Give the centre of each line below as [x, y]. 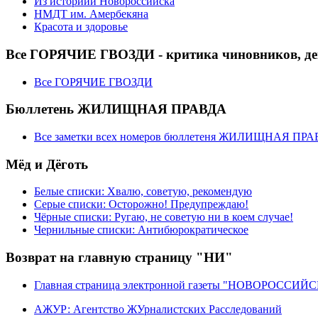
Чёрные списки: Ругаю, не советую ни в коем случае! [164, 217]
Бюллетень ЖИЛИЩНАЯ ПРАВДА [116, 109]
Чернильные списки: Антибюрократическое [141, 230]
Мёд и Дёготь [47, 164]
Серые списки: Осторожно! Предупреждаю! [141, 204]
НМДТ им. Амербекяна [91, 14]
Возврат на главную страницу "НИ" [119, 258]
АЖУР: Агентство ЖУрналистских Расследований [158, 309]
